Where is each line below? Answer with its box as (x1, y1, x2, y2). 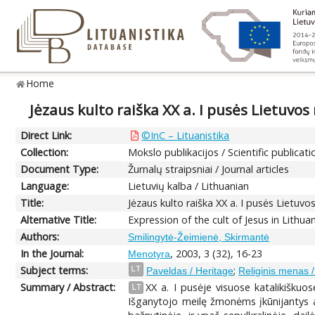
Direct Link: (20, 128, 72, 142)
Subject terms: (20, 263, 89, 277)
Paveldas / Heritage (146, 264, 234, 276)
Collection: (20, 145, 69, 159)
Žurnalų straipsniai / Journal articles (128, 162, 290, 176)
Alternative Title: (20, 212, 97, 226)
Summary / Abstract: (20, 280, 116, 294)
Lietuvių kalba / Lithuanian (128, 179, 250, 193)
